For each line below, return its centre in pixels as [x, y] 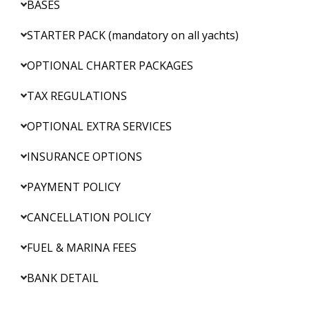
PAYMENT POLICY [74, 187]
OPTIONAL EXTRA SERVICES [100, 126]
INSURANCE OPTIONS [85, 156]
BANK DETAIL [63, 278]
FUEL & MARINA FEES [82, 247]
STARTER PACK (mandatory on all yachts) [133, 35]
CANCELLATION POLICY [89, 217]
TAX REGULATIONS [77, 96]
